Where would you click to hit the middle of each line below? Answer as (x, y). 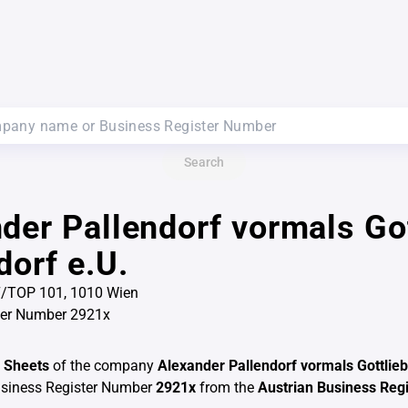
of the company (103, 366)
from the (227, 388)
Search (204, 162)
